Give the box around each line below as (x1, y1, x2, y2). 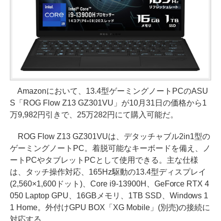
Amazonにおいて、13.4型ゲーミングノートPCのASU (10, 86, 208, 95)
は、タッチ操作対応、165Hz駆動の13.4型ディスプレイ (10, 167, 206, 176)
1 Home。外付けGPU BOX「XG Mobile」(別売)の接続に (10, 203, 210, 212)
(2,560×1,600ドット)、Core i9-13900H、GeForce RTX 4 (10, 179, 210, 188)
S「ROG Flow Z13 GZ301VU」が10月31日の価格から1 (10, 98, 207, 107)
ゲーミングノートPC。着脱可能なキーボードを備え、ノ (10, 144, 211, 152)
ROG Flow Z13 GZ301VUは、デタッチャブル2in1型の (10, 132, 210, 141)
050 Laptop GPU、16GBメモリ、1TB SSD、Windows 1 (10, 191, 209, 200)
